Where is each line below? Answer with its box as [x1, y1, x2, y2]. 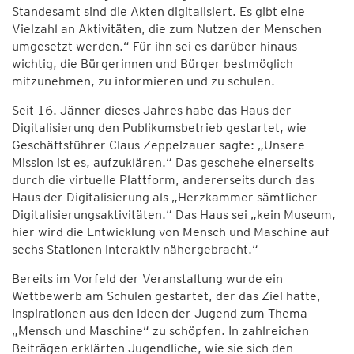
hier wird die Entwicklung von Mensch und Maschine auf [12, 224, 330, 239]
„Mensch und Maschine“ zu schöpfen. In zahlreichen [12, 323, 309, 338]
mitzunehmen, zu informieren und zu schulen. [12, 73, 275, 88]
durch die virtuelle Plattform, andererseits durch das [12, 172, 314, 187]
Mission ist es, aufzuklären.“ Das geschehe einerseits [12, 155, 314, 170]
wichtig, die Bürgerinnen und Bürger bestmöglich [12, 56, 293, 71]
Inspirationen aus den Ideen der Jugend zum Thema [12, 306, 307, 321]
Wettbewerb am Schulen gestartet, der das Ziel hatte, [12, 288, 321, 303]
